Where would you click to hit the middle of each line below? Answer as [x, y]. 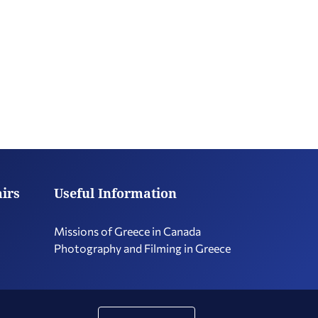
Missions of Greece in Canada [127, 231]
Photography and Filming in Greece [142, 248]
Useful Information [115, 193]
